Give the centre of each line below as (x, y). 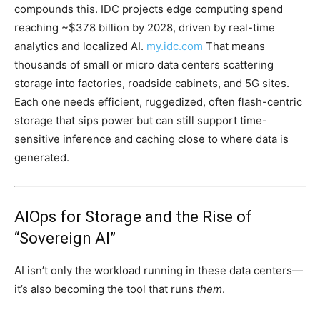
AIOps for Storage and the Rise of (133, 217)
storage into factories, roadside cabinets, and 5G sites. (152, 84)
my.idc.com (175, 46)
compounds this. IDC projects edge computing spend (149, 9)
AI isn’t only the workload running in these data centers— (159, 271)
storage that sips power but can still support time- (141, 121)
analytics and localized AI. (80, 46)
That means (234, 46)
